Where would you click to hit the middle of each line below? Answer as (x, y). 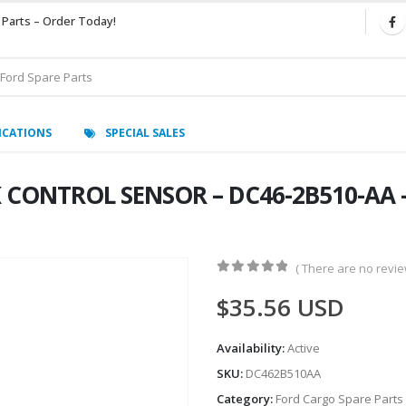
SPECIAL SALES (145, 132)
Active (304, 348)
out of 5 (264, 284)
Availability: (252, 348)
